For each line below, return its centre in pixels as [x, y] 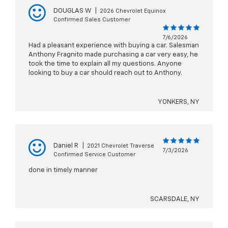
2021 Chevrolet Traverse [121, 146]
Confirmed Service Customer [94, 155]
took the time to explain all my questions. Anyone [105, 64]
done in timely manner [63, 170]
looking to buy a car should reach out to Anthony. [105, 73]
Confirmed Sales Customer [92, 20]
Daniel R [66, 146]
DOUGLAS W [72, 11]
